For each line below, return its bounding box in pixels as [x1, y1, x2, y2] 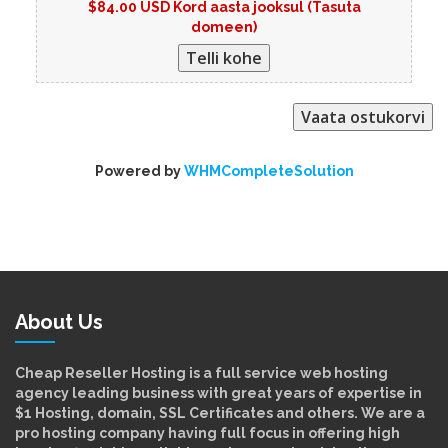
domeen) [191, 18, 257, 35]
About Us [15, 309, 103, 334]
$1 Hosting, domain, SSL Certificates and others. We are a [15, 404, 425, 421]
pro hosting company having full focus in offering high [15, 424, 400, 441]
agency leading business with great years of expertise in [15, 384, 422, 401]
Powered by [94, 162, 184, 179]
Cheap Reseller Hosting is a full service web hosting [15, 364, 388, 381]
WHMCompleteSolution [183, 162, 354, 179]
